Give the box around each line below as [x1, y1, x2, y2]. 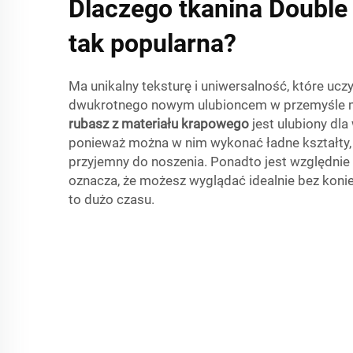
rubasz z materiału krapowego [69, 115, 252, 132]
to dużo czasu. [69, 191, 154, 207]
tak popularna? [69, 28, 236, 58]
